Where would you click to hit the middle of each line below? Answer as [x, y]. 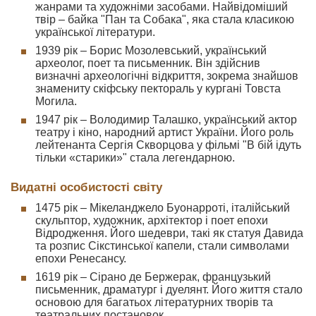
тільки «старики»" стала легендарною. [135, 158]
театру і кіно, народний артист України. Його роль [164, 132]
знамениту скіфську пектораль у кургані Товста [158, 89]
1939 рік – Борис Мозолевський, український [151, 50]
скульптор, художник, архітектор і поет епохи [152, 220]
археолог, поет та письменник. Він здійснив [148, 63]
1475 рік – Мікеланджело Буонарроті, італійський [163, 208]
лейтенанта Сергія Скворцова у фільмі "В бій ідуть [168, 145]
